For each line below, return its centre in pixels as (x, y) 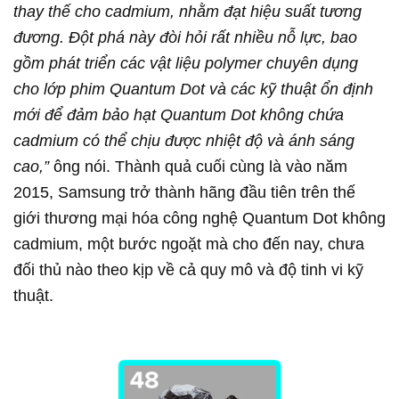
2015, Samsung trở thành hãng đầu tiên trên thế (184, 193)
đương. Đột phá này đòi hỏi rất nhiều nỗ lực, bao (185, 38)
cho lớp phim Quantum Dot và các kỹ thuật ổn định (193, 90)
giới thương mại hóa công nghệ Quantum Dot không (199, 219)
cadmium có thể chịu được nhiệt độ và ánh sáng (184, 141)
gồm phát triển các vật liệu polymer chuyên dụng (186, 64)
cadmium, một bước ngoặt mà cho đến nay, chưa (189, 244)
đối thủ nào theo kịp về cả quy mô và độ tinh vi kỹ (188, 270)
